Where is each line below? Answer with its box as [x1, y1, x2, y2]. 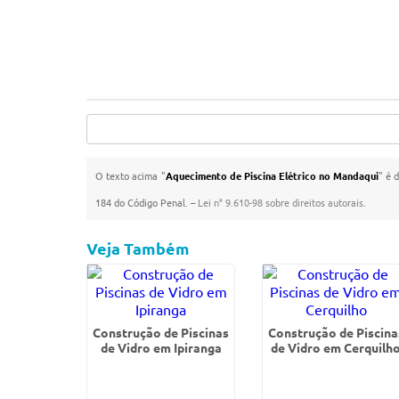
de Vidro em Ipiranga [100, 339, 222, 355]
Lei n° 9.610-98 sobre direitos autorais [198, 195, 364, 209]
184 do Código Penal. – [95, 195, 199, 209]
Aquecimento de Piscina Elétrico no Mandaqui [165, 168, 379, 183]
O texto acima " [95, 168, 166, 183]
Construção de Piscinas [93, 324, 230, 340]
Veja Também [86, 238, 191, 258]
